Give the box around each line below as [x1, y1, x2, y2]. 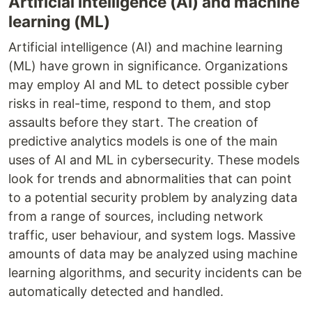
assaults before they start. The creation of [8, 115, 258, 130]
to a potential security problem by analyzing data [8, 190, 297, 205]
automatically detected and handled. [8, 284, 224, 299]
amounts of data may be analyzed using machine [8, 247, 297, 262]
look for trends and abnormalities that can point [8, 171, 292, 187]
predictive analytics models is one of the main [8, 134, 278, 149]
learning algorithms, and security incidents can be [8, 265, 302, 281]
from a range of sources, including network [8, 209, 263, 224]
